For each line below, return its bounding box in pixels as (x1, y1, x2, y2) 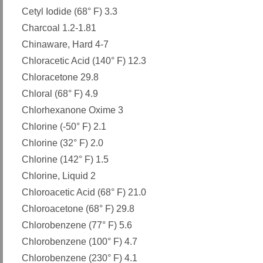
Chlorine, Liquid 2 (22, 171, 96, 181)
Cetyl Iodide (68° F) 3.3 (22, 6, 117, 16)
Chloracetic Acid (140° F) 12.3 (22, 56, 146, 66)
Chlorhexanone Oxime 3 (22, 105, 123, 115)
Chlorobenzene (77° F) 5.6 (22, 220, 132, 230)
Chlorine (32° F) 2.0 (22, 138, 103, 148)
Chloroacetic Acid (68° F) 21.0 (22, 187, 146, 197)
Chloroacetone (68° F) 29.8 (22, 204, 134, 214)
